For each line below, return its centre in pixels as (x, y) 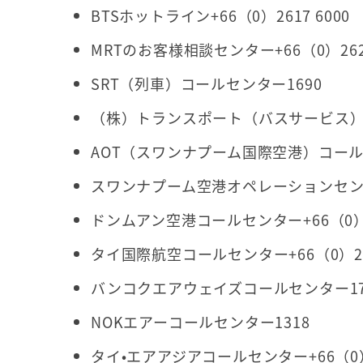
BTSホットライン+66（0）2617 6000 (221, 16)
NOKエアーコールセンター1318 (201, 322)
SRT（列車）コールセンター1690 (207, 84)
